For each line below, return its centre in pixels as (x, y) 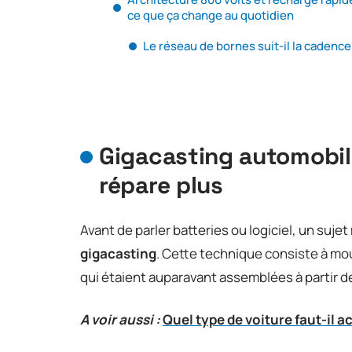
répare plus (161, 185)
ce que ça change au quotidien (211, 15)
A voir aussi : (120, 319)
